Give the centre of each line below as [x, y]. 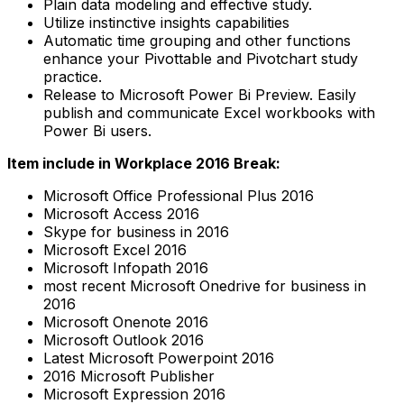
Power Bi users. [97, 130]
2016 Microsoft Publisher [129, 376]
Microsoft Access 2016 [121, 213]
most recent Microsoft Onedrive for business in [205, 285]
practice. [73, 76]
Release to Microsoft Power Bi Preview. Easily [200, 94]
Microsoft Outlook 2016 [124, 340]
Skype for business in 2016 [136, 231]
